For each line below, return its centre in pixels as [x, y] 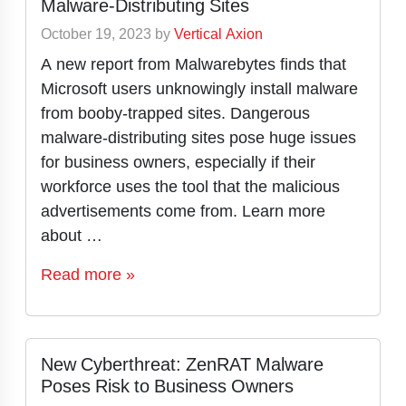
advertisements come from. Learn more [183, 211]
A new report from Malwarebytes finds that [193, 64]
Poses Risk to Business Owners [167, 386]
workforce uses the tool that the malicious [190, 186]
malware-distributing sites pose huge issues [198, 137]
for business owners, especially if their [178, 162]
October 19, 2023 [96, 34]
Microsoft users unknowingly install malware [199, 88]
